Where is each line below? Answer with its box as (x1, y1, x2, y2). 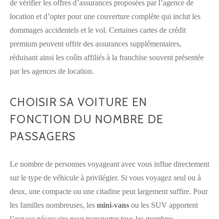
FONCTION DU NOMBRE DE (10, 112, 164, 126)
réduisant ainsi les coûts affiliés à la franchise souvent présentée (10, 53, 204, 62)
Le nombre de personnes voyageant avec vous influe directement (10, 159, 209, 168)
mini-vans (97, 200, 129, 209)
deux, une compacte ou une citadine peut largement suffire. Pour (10, 187, 208, 196)
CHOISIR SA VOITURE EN (10, 95, 148, 109)
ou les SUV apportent (129, 200, 198, 209)
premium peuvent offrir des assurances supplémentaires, (10, 39, 181, 48)
